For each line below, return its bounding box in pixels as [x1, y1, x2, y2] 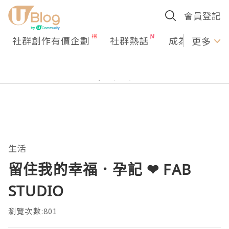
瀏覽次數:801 [8, 205, 58, 216]
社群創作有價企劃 [12, 34, 90, 47]
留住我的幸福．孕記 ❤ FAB [8, 159, 192, 179]
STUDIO [8, 181, 64, 200]
